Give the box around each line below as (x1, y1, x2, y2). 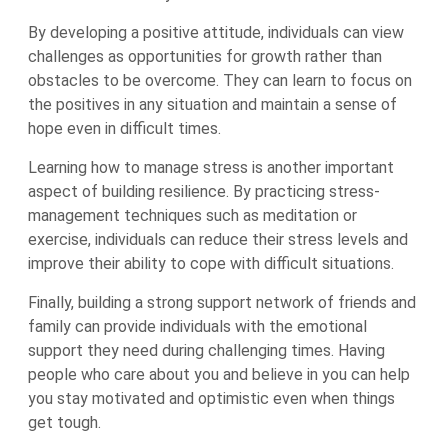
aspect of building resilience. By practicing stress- (28, 182, 380, 201)
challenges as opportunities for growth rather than (28, 47, 382, 66)
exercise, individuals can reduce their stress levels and (28, 230, 408, 249)
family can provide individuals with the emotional (28, 317, 367, 336)
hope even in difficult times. (28, 119, 221, 138)
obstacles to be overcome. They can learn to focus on (28, 71, 412, 90)
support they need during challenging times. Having (28, 341, 385, 360)
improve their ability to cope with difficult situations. (28, 254, 394, 273)
